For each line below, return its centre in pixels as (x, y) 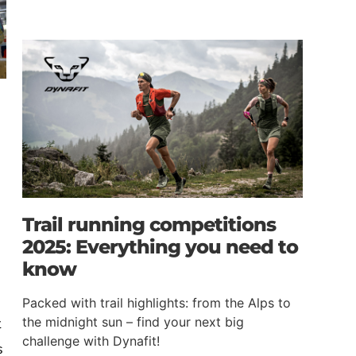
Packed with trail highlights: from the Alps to (156, 302)
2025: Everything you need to (160, 246)
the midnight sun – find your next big (133, 321)
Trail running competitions (149, 224)
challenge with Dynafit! (91, 341)
